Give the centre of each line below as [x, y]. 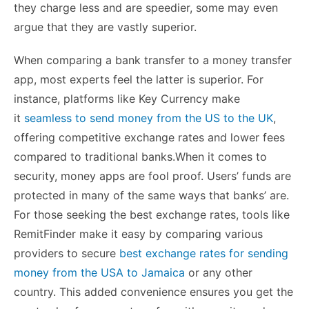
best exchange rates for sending [204, 253]
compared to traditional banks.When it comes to [140, 156]
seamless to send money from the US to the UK [149, 118]
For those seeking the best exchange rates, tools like [152, 214]
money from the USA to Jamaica [99, 272]
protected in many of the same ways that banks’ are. [151, 195]
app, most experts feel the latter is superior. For [139, 79]
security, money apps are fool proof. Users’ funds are [152, 176]
